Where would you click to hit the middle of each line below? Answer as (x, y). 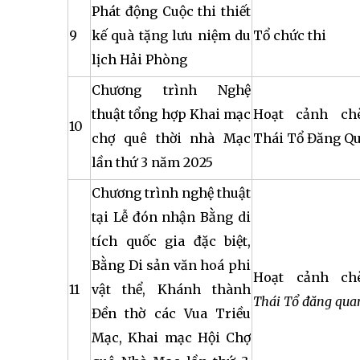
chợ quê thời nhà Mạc (171, 138)
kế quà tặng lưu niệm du (171, 35)
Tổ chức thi (290, 35)
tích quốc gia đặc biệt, (171, 241)
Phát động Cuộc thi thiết (171, 11)
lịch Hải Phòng (139, 59)
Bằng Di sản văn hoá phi (171, 265)
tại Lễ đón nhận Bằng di (171, 217)
